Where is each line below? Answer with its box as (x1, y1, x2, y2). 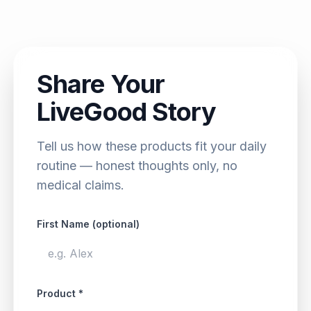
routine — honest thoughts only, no (37, 158, 237, 173)
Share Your (37, 68, 165, 99)
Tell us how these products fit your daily (37, 138, 267, 153)
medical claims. (37, 177, 124, 192)
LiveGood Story (37, 96, 217, 127)
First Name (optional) (37, 217, 140, 230)
